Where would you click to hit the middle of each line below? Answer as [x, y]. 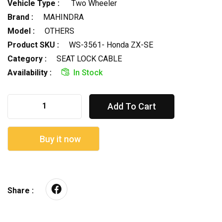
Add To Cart [132, 106]
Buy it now [59, 139]
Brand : [20, 17]
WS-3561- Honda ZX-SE [111, 45]
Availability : [29, 72]
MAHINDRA [63, 17]
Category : [27, 58]
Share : [21, 190]
